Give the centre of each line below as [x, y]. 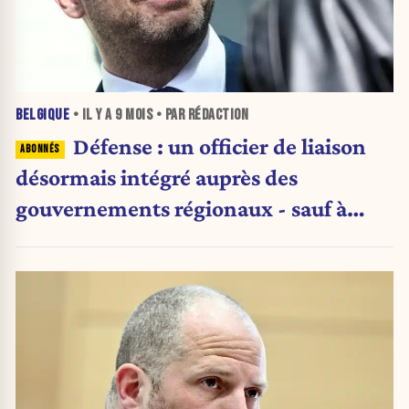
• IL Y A [92, 115]
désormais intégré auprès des [157, 177]
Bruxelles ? [67, 239]
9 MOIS [134, 115]
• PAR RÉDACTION [200, 115]
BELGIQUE [42, 115]
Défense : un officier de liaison [219, 146]
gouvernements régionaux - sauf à [181, 208]
